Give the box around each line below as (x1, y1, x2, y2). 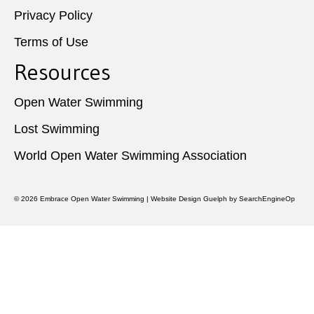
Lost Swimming (14, 122, 100, 137)
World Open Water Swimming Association (14, 149, 247, 163)
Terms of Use (14, 35, 88, 50)
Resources (14, 58, 111, 86)
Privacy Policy (14, 8, 93, 23)
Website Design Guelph (151, 195, 227, 203)
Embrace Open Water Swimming (40, 195, 144, 203)
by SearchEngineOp (227, 195, 295, 203)
